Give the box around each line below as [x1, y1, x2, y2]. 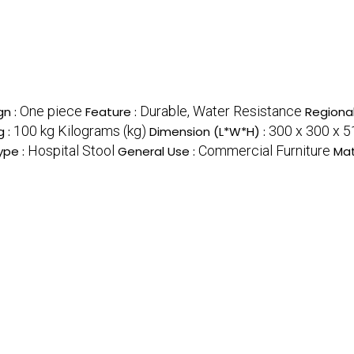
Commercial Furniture [198, 141, 330, 159]
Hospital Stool [28, 141, 115, 159]
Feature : [85, 103, 140, 120]
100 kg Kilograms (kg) [13, 122, 146, 139]
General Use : [118, 142, 198, 160]
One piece [20, 102, 82, 119]
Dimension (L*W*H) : [149, 122, 269, 140]
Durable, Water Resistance [140, 102, 302, 119]
